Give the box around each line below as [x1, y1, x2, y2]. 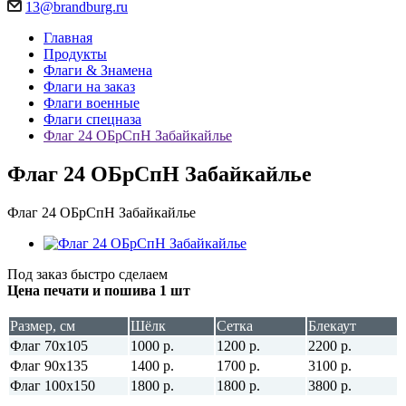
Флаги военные [43, 95, 140, 111]
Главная [43, 30, 92, 45]
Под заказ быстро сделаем [7, 266, 168, 282]
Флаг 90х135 [10, 357, 102, 373]
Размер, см [10, 317, 75, 333]
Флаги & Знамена [43, 63, 152, 78]
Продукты [43, 46, 107, 62]
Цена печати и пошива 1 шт [7, 282, 190, 298]
